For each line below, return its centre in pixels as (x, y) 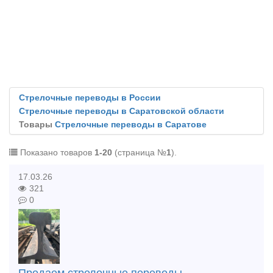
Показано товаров (56, 153)
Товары (37, 125)
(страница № (139, 153)
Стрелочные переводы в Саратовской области (122, 111)
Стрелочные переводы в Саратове (131, 125)
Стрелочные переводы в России (90, 98)
